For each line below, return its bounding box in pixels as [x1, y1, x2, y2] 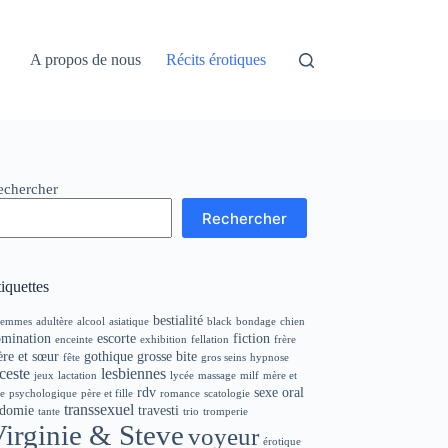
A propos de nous [30, 51, 142, 68]
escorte [97, 330, 137, 346]
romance [160, 387, 201, 399]
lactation [58, 369, 98, 381]
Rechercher [202, 208, 288, 228]
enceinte [55, 333, 94, 345]
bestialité [153, 312, 204, 328]
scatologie [204, 387, 251, 399]
